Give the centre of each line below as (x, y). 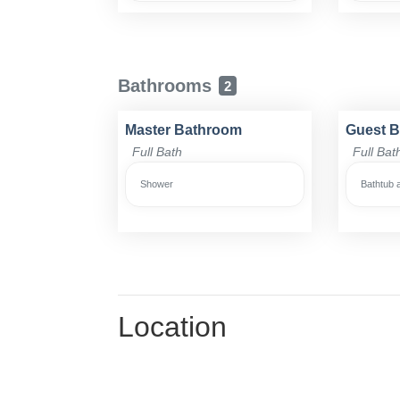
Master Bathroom (183, 130)
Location (172, 327)
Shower (157, 184)
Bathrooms (165, 86)
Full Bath (157, 152)
